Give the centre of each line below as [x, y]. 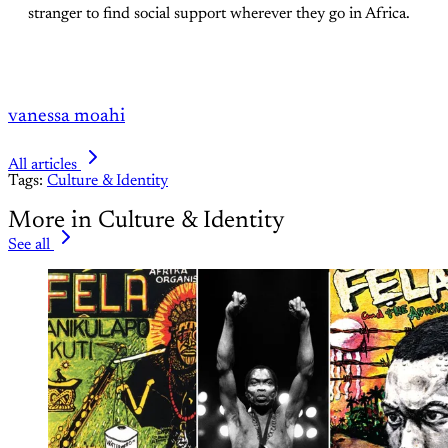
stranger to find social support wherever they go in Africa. [219, 14]
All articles [42, 165]
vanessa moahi [66, 117]
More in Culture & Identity [146, 221]
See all [29, 245]
